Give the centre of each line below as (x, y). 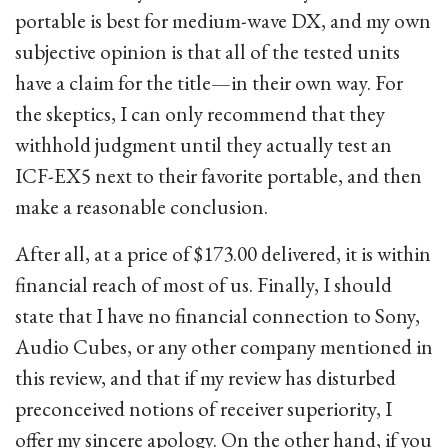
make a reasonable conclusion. (141, 206)
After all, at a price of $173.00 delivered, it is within (223, 253)
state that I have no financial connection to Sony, (217, 315)
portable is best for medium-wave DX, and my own (223, 20)
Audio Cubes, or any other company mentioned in (224, 346)
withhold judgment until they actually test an (203, 144)
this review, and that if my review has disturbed (205, 377)
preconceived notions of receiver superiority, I (203, 408)
